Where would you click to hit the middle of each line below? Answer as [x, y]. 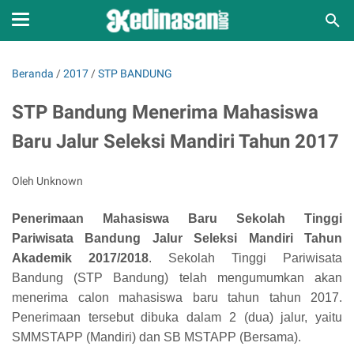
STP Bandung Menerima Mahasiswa [165, 112]
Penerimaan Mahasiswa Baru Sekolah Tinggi [177, 218]
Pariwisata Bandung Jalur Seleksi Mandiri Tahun [177, 238]
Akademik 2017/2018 [80, 258]
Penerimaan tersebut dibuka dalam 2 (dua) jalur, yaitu [177, 317]
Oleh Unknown [47, 181]
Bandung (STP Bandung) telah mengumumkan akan [177, 278]
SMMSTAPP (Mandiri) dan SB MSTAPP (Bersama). [156, 337]
